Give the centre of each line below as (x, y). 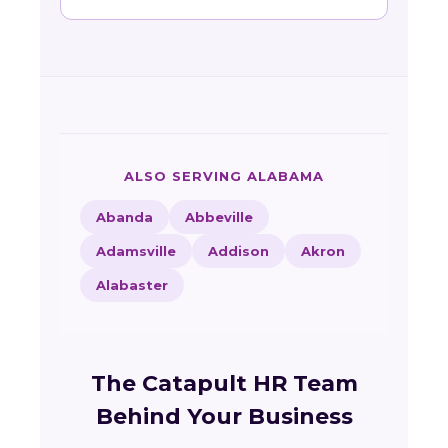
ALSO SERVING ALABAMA (224, 176)
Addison (238, 251)
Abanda (124, 217)
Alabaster (132, 285)
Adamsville (136, 251)
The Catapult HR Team (224, 383)
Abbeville (219, 217)
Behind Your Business (224, 416)
